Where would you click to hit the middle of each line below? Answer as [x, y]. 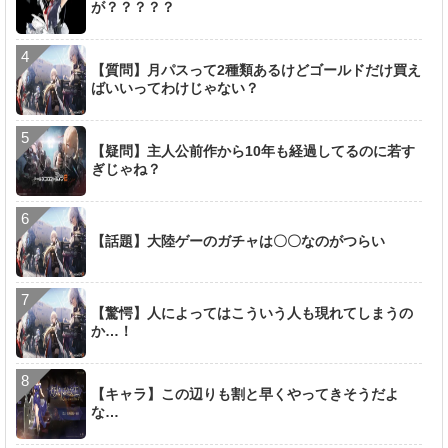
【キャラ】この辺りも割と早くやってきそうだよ [245, 394]
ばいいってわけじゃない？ [175, 88]
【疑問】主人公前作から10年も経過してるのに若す [253, 151]
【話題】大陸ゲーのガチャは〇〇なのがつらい [238, 241]
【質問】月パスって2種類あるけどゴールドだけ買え [256, 70]
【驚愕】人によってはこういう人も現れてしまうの [252, 313]
